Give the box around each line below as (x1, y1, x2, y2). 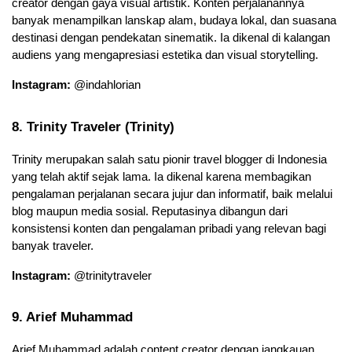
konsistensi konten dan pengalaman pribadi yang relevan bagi (12, 222, 326, 235)
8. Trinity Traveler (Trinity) (12, 118, 174, 134)
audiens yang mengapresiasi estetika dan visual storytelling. (12, 49, 318, 62)
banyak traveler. (12, 239, 93, 252)
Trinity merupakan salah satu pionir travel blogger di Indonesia (12, 152, 327, 166)
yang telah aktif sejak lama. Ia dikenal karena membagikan (12, 170, 311, 183)
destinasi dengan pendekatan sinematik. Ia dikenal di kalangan (12, 31, 330, 45)
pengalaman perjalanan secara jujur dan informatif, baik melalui (12, 187, 332, 200)
